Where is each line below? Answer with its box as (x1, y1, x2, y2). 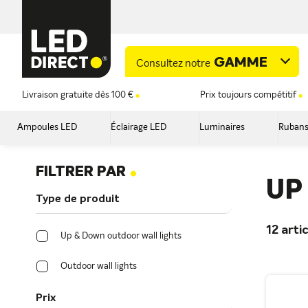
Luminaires (199, 123, 245, 132)
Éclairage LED (110, 123, 166, 132)
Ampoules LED (17, 123, 77, 132)
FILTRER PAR (36, 164, 129, 179)
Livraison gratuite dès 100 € (22, 91, 133, 100)
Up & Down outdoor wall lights (60, 232, 181, 241)
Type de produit (36, 194, 120, 205)
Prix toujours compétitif (200, 91, 296, 100)
